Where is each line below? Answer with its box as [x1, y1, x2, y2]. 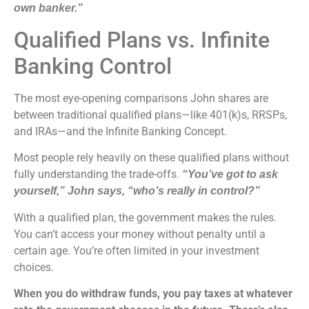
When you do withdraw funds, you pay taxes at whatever [14, 286, 292, 300]
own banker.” [14, 2, 83, 14]
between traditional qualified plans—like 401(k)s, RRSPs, [14, 108, 287, 121]
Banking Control [14, 52, 172, 79]
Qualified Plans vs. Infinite [14, 26, 270, 53]
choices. [14, 260, 57, 274]
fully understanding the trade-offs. [14, 168, 182, 181]
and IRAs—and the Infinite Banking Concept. [14, 124, 230, 138]
